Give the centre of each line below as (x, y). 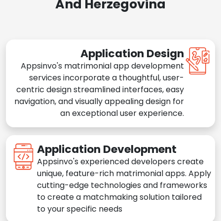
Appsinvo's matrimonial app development (102, 66)
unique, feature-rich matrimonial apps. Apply (124, 174)
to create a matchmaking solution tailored (119, 197)
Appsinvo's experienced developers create (120, 162)
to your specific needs (80, 209)
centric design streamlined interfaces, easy (100, 90)
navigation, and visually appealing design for (99, 102)
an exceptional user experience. (122, 113)
